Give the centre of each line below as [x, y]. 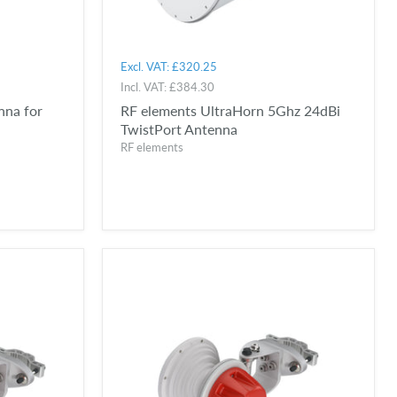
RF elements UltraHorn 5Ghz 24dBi [230, 111]
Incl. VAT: [144, 87]
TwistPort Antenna [179, 129]
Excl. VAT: [146, 67]
